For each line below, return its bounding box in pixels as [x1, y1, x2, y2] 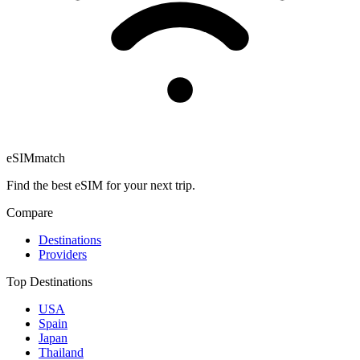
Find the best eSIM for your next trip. [6, 178, 195, 193]
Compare [6, 206, 53, 220]
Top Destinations [6, 275, 92, 289]
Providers [39, 247, 87, 262]
